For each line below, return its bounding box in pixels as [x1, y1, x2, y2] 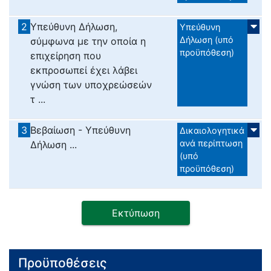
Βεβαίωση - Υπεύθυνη [30, 123, 131, 136]
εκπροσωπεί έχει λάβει [30, 64, 137, 76]
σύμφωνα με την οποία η [30, 34, 146, 47]
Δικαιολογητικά [180, 125, 245, 135]
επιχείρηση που [30, 49, 101, 62]
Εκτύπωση [111, 206, 160, 219]
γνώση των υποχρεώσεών [30, 78, 152, 91]
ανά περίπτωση [180, 137, 243, 148]
